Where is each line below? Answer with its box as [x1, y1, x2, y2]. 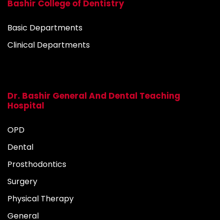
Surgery [7, 175, 37, 187]
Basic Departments [7, 22, 82, 33]
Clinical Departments [7, 39, 90, 51]
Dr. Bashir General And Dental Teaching [7, 89, 180, 102]
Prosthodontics [7, 158, 66, 170]
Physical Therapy [7, 192, 74, 204]
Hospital [7, 99, 44, 111]
